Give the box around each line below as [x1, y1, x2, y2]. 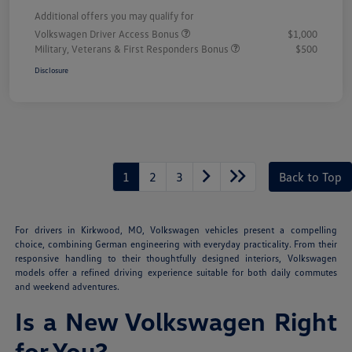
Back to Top [279, 169, 342, 185]
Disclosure [35, 65, 68, 75]
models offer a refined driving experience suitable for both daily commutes [15, 266, 337, 279]
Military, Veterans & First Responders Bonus [35, 42, 231, 56]
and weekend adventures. [15, 280, 120, 293]
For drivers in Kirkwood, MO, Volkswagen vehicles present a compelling [15, 224, 337, 236]
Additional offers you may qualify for [35, 9, 194, 23]
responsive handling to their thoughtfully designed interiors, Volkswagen [15, 252, 337, 265]
